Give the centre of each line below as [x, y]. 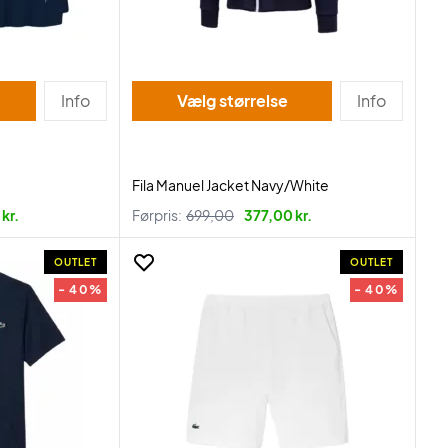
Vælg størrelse [253, 100]
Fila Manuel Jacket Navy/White [230, 185]
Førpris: [157, 215]
